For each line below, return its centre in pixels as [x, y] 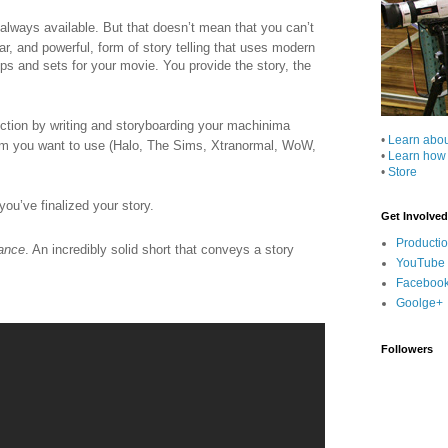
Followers [407, 348]
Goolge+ [420, 302]
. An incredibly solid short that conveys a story [159, 249]
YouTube [421, 262]
